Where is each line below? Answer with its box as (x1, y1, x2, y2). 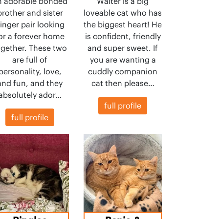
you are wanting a (89, 55, 156, 65)
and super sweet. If (88, 43, 158, 53)
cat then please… (91, 78, 154, 88)
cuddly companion (88, 66, 157, 76)
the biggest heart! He (84, 20, 162, 29)
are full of (12, 55, 47, 65)
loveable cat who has (84, 8, 162, 18)
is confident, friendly (85, 31, 161, 41)
